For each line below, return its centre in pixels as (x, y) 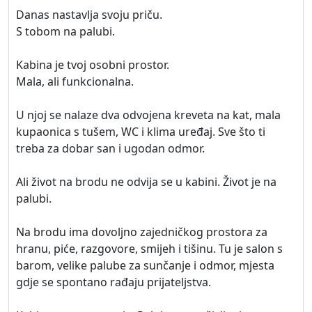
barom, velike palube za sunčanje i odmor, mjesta (145, 265)
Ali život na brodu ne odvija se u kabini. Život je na (146, 182)
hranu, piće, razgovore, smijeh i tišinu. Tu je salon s (149, 249)
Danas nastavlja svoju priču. (89, 15)
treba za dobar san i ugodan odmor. (110, 148)
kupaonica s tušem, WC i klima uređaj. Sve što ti (141, 132)
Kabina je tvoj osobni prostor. (93, 65)
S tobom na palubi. (65, 31)
